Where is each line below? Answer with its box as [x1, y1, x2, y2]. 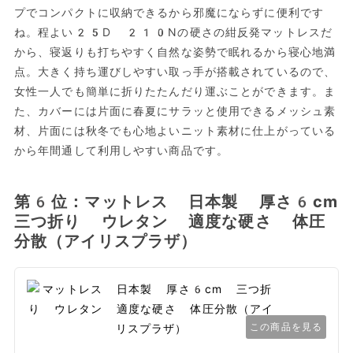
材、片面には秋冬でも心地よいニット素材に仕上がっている [13, 124, 336, 138]
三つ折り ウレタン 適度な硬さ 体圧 [13, 212, 326, 232]
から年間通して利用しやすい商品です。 [13, 144, 229, 158]
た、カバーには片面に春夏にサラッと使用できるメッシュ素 [13, 105, 336, 118]
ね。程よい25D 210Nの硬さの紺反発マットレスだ [13, 26, 333, 39]
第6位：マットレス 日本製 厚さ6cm [13, 192, 339, 212]
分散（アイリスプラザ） [13, 232, 198, 251]
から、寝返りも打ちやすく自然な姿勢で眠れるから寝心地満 [13, 46, 336, 59]
